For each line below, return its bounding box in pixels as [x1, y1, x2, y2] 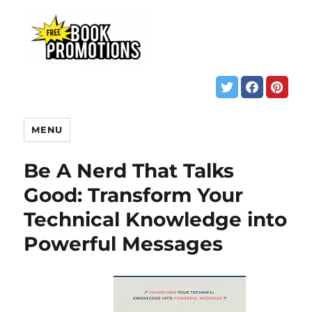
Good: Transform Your [24, 182, 244, 207]
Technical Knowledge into [24, 207, 288, 231]
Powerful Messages [24, 231, 224, 256]
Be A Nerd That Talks [24, 158, 235, 182]
